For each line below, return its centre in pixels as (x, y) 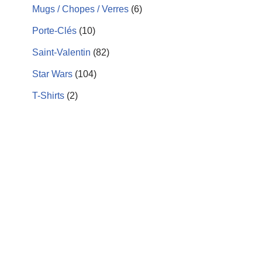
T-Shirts (48, 96)
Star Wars (52, 74)
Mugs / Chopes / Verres (80, 9)
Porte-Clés (54, 31)
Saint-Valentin (61, 52)
